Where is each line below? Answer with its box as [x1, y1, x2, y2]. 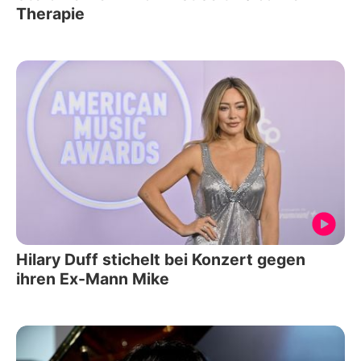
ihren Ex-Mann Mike [16, 269, 169, 289]
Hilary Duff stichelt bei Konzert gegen [16, 250, 305, 270]
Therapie [16, 3, 85, 23]
